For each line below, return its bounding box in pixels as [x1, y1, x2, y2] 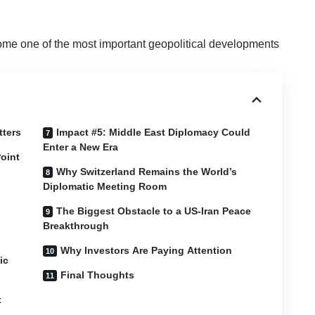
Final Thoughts [60, 269, 135, 281]
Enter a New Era [43, 141, 119, 153]
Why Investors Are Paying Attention [60, 244, 233, 256]
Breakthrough [43, 219, 110, 231]
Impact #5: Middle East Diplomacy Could [56, 126, 251, 138]
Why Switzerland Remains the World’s [56, 165, 238, 177]
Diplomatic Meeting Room [43, 180, 167, 192]
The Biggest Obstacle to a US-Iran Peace [56, 205, 252, 217]
